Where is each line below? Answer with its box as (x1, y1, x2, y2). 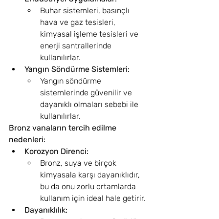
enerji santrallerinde (40, 41, 113, 50)
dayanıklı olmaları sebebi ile (40, 100, 140, 109)
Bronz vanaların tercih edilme (9, 123, 118, 132)
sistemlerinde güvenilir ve (40, 88, 134, 97)
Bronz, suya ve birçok (40, 158, 118, 168)
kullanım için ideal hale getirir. (40, 194, 146, 203)
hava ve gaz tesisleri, (40, 18, 117, 27)
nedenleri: (9, 135, 45, 144)
